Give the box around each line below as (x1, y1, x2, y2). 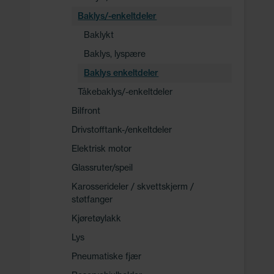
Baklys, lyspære (84, 48, 146, 59)
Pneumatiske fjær (72, 251, 142, 262)
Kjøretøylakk (72, 213, 122, 224)
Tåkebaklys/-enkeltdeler (78, 86, 173, 97)
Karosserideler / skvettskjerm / (72, 181, 194, 192)
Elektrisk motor (72, 143, 132, 154)
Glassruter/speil (72, 162, 133, 173)
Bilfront (72, 105, 101, 116)
